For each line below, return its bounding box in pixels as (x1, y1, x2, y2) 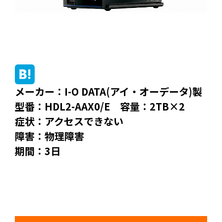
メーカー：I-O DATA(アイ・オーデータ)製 (15, 84, 202, 99)
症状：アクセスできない (15, 114, 123, 128)
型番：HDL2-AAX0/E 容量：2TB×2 (15, 99, 185, 113)
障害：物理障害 (15, 129, 84, 143)
